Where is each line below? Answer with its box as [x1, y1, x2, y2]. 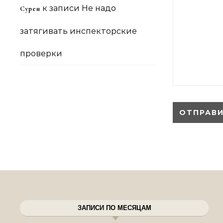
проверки [20, 49, 62, 58]
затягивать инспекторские [20, 26, 137, 36]
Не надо [82, 3, 116, 13]
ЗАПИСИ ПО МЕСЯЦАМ [77, 204, 151, 212]
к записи [40, 3, 82, 13]
